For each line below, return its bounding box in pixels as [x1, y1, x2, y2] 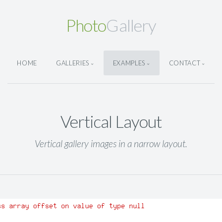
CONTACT [168, 59, 201, 67]
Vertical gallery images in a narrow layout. [35, 138, 187, 150]
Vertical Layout [60, 111, 162, 132]
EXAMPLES [112, 59, 145, 67]
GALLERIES [56, 59, 89, 67]
